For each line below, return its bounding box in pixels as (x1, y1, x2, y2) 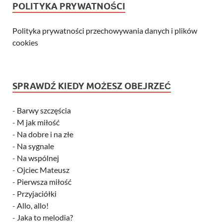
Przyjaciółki (17, 188, 56, 198)
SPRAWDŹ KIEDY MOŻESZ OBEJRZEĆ (12, 80, 171, 91)
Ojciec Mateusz (17, 165, 69, 174)
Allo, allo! (17, 200, 49, 210)
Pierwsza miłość (17, 176, 71, 186)
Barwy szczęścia (17, 105, 71, 115)
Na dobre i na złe (17, 129, 73, 139)
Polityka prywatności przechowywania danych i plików (12, 25, 197, 35)
